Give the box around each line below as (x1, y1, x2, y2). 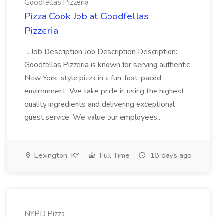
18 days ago (148, 150, 192, 161)
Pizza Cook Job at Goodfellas (24, 10, 149, 23)
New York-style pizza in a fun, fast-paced (24, 73, 161, 83)
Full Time (97, 150, 130, 161)
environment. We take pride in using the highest (24, 86, 184, 96)
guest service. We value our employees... (24, 112, 164, 123)
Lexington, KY (32, 150, 79, 161)
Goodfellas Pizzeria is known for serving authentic (24, 60, 190, 70)
